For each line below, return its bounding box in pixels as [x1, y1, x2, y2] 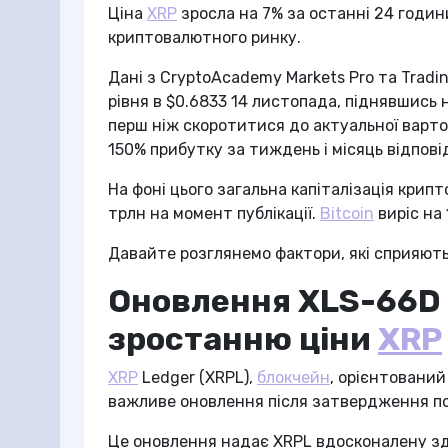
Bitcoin [320, 204, 374, 223]
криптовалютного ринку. [108, 28, 301, 47]
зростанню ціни [108, 320, 378, 358]
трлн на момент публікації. [108, 204, 320, 223]
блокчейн [257, 368, 330, 387]
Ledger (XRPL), [138, 368, 257, 387]
